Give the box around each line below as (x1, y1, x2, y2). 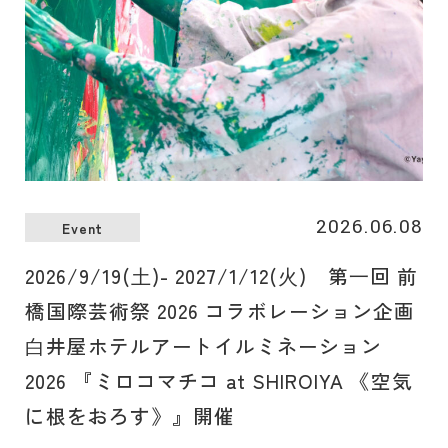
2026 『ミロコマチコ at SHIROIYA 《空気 (25, 366, 413, 396)
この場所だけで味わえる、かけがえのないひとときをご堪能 (25, 12, 422, 33)
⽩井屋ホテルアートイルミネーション (25, 331, 382, 361)
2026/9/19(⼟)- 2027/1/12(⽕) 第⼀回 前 (25, 261, 418, 291)
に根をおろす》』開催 (25, 401, 236, 431)
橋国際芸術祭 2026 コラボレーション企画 (25, 296, 415, 326)
